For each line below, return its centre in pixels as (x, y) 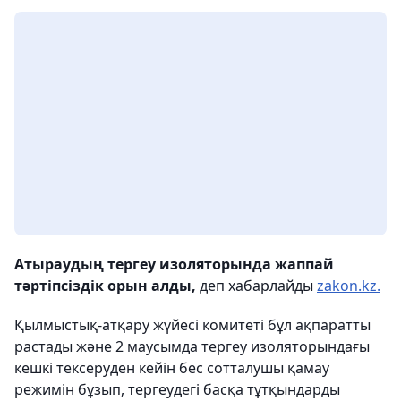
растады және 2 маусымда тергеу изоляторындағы (192, 347)
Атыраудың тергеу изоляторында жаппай (174, 264)
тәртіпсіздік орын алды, (107, 286)
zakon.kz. (349, 286)
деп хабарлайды (258, 286)
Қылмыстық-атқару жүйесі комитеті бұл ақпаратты (192, 325)
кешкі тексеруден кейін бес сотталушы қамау (172, 368)
